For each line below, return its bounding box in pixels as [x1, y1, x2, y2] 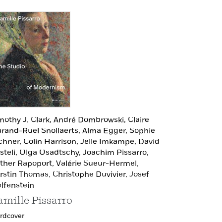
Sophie [129, 127, 155, 136]
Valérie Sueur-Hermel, [56, 160, 139, 168]
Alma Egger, [82, 127, 129, 136]
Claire [128, 116, 149, 125]
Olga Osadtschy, [19, 149, 83, 158]
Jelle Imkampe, [80, 138, 138, 147]
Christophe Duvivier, [53, 171, 129, 179]
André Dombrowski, [54, 116, 128, 125]
